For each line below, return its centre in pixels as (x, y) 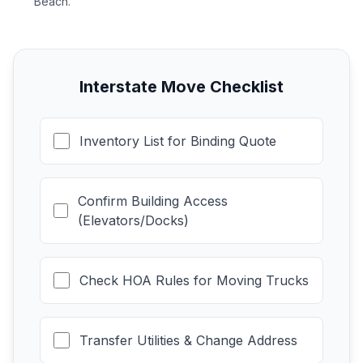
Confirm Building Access (152, 201)
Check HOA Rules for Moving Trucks (194, 280)
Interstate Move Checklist (181, 87)
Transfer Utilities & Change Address (188, 340)
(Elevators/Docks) (133, 220)
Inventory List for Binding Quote (178, 141)
